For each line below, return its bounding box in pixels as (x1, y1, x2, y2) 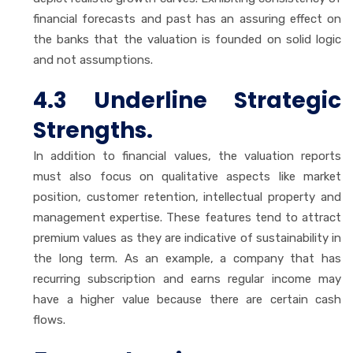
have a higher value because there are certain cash (33, 292, 341, 307)
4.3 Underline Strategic (33, 84, 341, 116)
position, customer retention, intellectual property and (33, 189, 341, 204)
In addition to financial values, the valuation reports (33, 148, 341, 163)
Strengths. (33, 114, 153, 146)
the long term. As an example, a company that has (33, 251, 341, 266)
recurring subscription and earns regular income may (33, 271, 341, 286)
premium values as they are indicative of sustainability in (33, 230, 341, 245)
